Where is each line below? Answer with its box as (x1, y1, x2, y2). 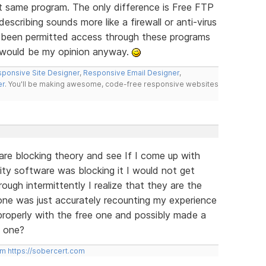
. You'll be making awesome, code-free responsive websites (4, 79, 218, 88)
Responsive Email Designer (83, 68, 179, 77)
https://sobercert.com (7, 246, 85, 255)
